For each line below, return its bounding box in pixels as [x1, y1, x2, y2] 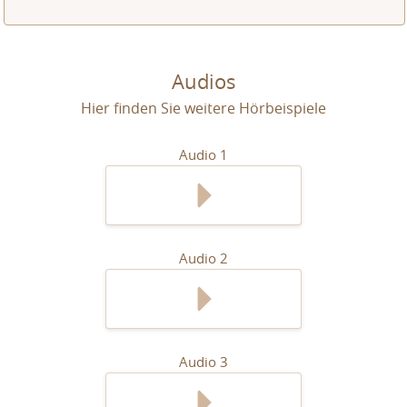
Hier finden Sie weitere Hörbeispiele [81, 98, 326, 118]
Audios [171, 68, 236, 94]
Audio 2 [179, 249, 228, 267]
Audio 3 [179, 352, 228, 371]
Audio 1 [179, 145, 228, 164]
